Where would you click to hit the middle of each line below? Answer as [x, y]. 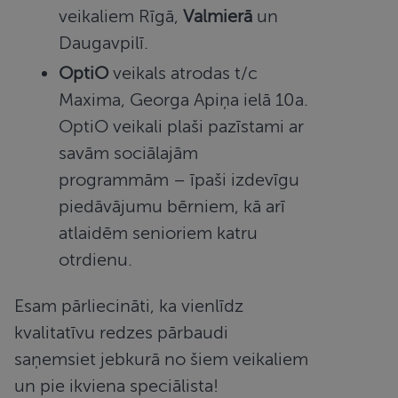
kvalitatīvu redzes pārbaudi [122, 332]
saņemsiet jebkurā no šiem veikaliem [162, 359]
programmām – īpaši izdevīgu [179, 179]
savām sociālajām [129, 153]
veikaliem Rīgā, [121, 16]
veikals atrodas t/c [183, 73]
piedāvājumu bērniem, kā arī [172, 206]
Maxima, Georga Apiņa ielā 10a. [184, 99]
